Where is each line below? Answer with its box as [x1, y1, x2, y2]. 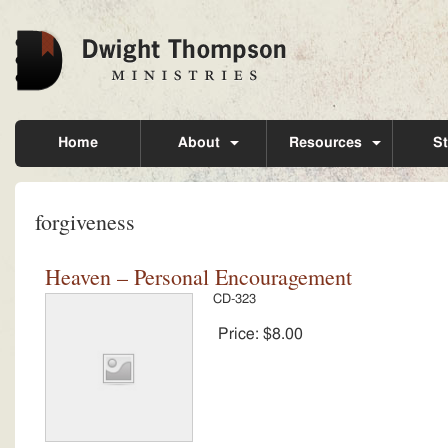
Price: [218, 326, 263, 342]
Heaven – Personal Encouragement [45, 262, 352, 291]
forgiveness [35, 207, 135, 236]
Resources [288, 136, 362, 150]
